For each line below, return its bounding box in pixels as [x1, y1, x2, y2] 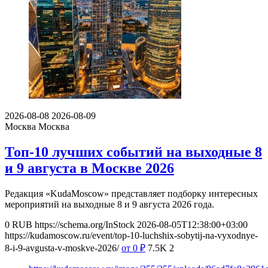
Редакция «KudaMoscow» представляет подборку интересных [5, 188, 258, 199]
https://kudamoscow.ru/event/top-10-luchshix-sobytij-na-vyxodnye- [5, 230, 258, 241]
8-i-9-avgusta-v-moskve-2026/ [5, 243, 119, 254]
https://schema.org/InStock [35, 220, 135, 230]
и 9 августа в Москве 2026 [5, 160, 174, 176]
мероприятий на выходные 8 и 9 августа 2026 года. [5, 199, 214, 210]
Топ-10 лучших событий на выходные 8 [5, 144, 262, 160]
